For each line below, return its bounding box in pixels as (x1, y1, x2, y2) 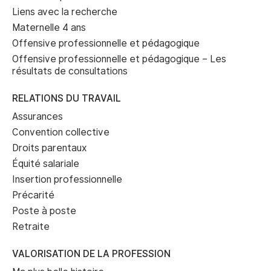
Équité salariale (12, 158, 79, 169)
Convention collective (12, 126, 109, 138)
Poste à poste (12, 205, 76, 217)
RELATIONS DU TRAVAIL (12, 93, 121, 104)
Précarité (12, 189, 54, 201)
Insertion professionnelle (12, 174, 122, 185)
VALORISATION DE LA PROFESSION (12, 248, 171, 260)
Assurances (12, 111, 63, 122)
